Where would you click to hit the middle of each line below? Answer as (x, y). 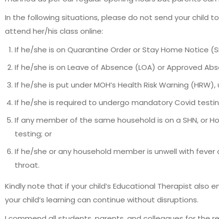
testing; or (33, 134)
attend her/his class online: (54, 31)
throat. (27, 165)
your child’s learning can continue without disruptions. (102, 200)
